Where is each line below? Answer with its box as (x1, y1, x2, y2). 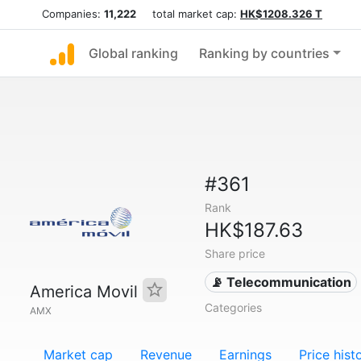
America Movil (30, 282, 143, 301)
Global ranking (89, 45, 178, 61)
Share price (204, 247, 265, 260)
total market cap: (136, 7, 240, 20)
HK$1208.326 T (240, 7, 322, 20)
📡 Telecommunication (210, 274, 352, 290)
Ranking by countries (199, 45, 330, 61)
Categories (204, 301, 262, 314)
